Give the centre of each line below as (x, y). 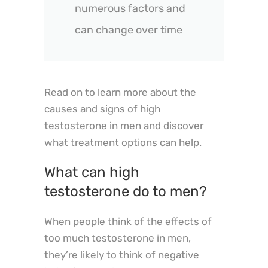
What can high (92, 172)
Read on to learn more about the (120, 92)
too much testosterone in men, (118, 238)
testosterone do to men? (126, 191)
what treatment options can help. (123, 142)
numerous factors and (130, 9)
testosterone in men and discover (124, 125)
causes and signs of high (102, 109)
